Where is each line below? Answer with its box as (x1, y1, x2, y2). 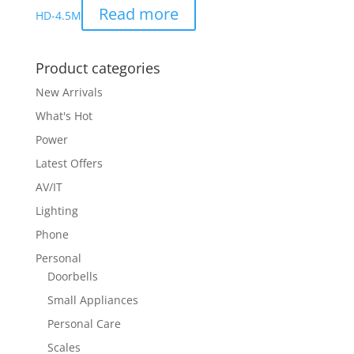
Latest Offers (35, 155, 103, 171)
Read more (98, 3, 179, 25)
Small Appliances (47, 292, 138, 307)
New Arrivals (35, 84, 103, 100)
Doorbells (47, 268, 98, 284)
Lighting (35, 202, 78, 218)
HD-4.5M (35, 8, 81, 24)
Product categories (35, 58, 160, 77)
